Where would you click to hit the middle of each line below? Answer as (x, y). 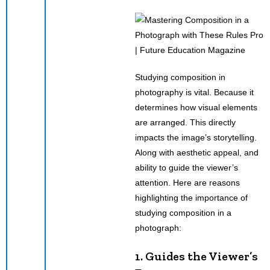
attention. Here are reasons (187, 182)
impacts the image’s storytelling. (196, 137)
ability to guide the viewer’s (187, 167)
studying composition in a (183, 212)
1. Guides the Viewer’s (196, 256)
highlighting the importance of (191, 197)
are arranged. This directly (185, 122)
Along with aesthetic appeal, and (197, 152)
